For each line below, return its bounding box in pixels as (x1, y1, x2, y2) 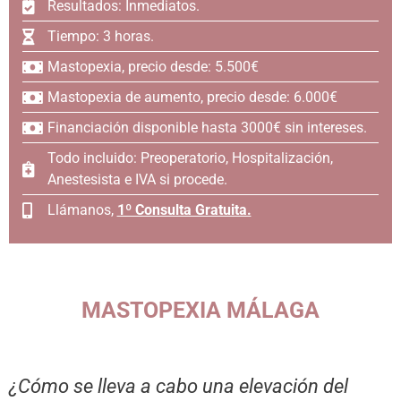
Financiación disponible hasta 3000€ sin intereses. (47, 119, 367, 137)
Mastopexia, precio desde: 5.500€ (47, 58, 259, 76)
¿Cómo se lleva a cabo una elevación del (9, 375, 348, 398)
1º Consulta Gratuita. (116, 201, 252, 219)
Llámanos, (47, 201, 117, 219)
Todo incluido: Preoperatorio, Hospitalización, (47, 149, 333, 167)
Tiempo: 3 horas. (47, 28, 154, 46)
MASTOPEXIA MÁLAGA (81, 297, 320, 324)
